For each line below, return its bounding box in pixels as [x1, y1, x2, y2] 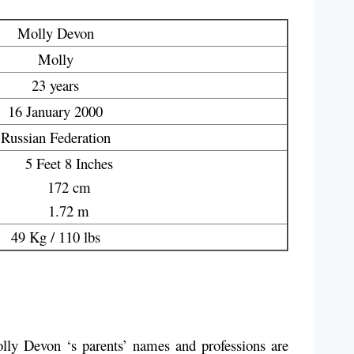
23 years [32, 75, 79, 96]
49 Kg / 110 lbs [10, 227, 100, 247]
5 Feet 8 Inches [24, 153, 113, 174]
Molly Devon [17, 23, 94, 43]
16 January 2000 [8, 101, 103, 122]
